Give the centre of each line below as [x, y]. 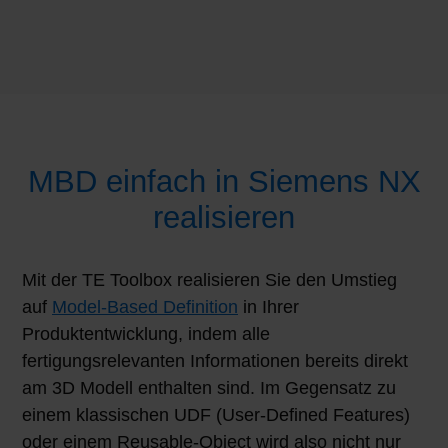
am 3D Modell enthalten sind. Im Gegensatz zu [209, 387]
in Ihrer [268, 306]
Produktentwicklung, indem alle [146, 333]
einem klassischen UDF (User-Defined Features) [216, 414]
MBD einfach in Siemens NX [224, 180]
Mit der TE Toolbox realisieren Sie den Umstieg [209, 279]
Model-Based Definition [145, 306]
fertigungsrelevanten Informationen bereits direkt [215, 360]
